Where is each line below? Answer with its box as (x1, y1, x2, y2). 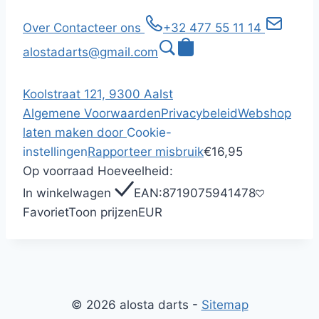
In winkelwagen (23, 186, 115, 200)
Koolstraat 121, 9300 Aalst (23, 87, 173, 101)
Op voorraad (23, 164, 98, 178)
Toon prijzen (68, 205, 138, 219)
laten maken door (23, 125, 127, 140)
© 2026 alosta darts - (70, 298, 202, 312)
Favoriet (23, 205, 68, 219)
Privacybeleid (161, 106, 238, 120)
